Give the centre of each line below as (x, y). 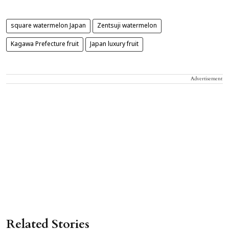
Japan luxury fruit (114, 45)
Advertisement (207, 79)
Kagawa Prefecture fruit (45, 45)
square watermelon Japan (48, 26)
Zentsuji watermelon (127, 26)
